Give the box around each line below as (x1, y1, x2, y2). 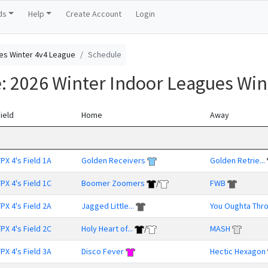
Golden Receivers (81, 155, 145, 166)
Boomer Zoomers (81, 178, 145, 188)
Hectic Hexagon (210, 246, 266, 257)
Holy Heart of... (81, 223, 133, 234)
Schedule (88, 49, 121, 60)
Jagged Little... (81, 200, 134, 211)
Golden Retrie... (210, 155, 265, 166)
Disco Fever (81, 246, 124, 257)
